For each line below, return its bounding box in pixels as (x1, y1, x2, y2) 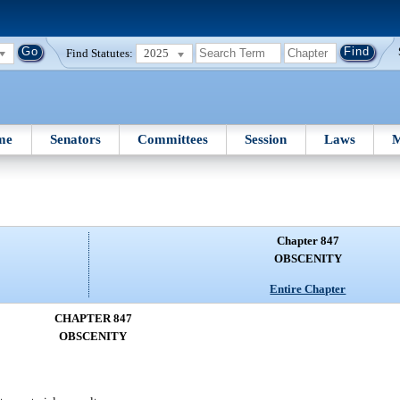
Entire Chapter (270, 281, 346, 296)
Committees (137, 131, 209, 146)
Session (245, 131, 287, 146)
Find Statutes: (66, 46, 134, 60)
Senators (49, 131, 101, 146)
